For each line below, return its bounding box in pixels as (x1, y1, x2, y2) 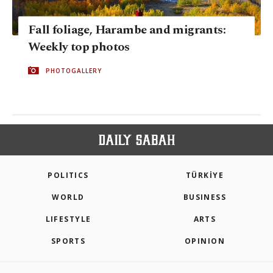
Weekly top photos (28, 37, 130, 56)
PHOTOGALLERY (46, 66, 102, 75)
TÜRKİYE (185, 170, 224, 181)
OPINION (184, 236, 225, 247)
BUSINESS (183, 192, 227, 203)
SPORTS (51, 236, 86, 247)
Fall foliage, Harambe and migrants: (28, 20, 225, 39)
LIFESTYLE (45, 214, 91, 225)
